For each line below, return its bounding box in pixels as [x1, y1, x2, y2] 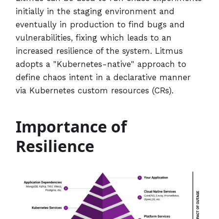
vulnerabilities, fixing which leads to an [16, 32, 172, 43]
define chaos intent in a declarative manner [16, 72, 191, 82]
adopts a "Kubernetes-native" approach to [16, 59, 186, 69]
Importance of [16, 115, 127, 137]
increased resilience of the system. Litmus [16, 45, 183, 56]
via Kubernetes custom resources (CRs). [16, 85, 174, 95]
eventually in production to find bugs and [16, 19, 185, 29]
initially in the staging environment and [16, 6, 175, 16]
